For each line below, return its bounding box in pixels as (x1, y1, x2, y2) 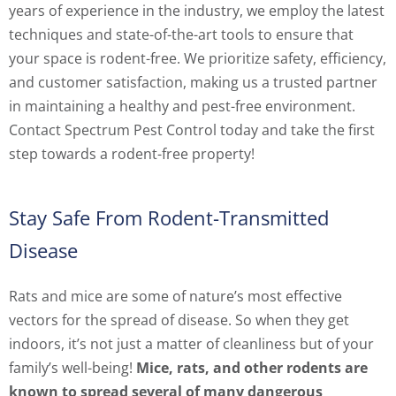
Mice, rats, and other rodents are (136, 358, 368, 378)
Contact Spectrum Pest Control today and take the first (9, 120, 375, 141)
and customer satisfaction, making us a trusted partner (9, 72, 377, 93)
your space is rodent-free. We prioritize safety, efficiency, (9, 49, 386, 69)
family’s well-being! (9, 358, 136, 378)
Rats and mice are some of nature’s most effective (9, 286, 342, 307)
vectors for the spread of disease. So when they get (9, 310, 349, 331)
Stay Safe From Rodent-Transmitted (9, 204, 329, 232)
